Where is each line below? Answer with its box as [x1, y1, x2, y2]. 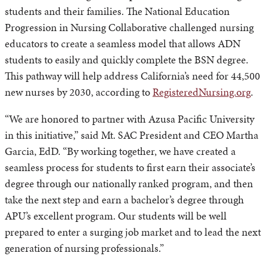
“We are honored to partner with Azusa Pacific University [5, 111, 254, 127]
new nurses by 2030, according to [5, 84, 153, 100]
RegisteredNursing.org [153, 84, 251, 100]
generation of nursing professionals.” [5, 240, 164, 256]
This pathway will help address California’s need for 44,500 [5, 68, 260, 84]
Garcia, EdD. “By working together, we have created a [5, 144, 236, 159]
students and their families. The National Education [5, 4, 230, 19]
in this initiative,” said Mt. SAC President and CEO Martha [5, 127, 258, 143]
